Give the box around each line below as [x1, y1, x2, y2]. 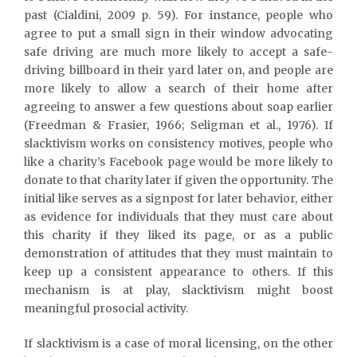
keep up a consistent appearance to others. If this [24, 264, 333, 279]
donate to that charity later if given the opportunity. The [24, 172, 333, 187]
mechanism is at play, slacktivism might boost [24, 282, 333, 297]
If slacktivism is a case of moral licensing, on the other [24, 335, 333, 351]
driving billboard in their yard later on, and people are [24, 62, 333, 77]
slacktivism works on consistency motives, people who [24, 135, 333, 151]
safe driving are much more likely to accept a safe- [24, 44, 333, 59]
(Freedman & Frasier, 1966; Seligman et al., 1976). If [24, 117, 333, 132]
